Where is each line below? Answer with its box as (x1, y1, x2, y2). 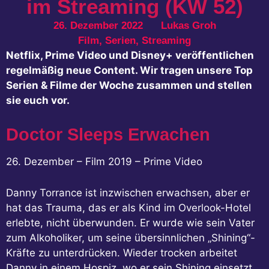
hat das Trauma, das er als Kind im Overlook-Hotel (6, 201, 251, 214)
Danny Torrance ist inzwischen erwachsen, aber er (6, 186, 250, 199)
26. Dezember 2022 (53, 19, 143, 31)
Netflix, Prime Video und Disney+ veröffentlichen (6, 49, 254, 61)
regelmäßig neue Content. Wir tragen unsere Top (6, 64, 253, 76)
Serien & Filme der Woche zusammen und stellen (6, 79, 252, 91)
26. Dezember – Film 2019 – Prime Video (6, 155, 202, 168)
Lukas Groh (160, 19, 216, 31)
